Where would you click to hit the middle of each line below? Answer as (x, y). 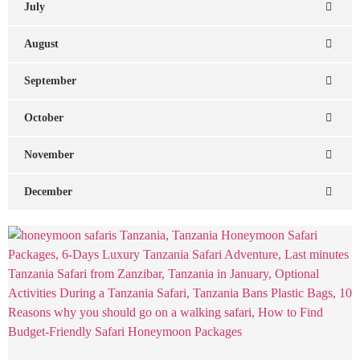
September (50, 80)
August (41, 43)
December (48, 191)
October (44, 117)
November (49, 154)
